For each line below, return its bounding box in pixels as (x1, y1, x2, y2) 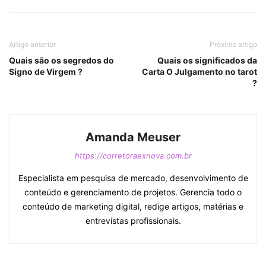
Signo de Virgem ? (9, 66, 83, 77)
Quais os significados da (157, 55, 257, 65)
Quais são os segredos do (9, 55, 114, 65)
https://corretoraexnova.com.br (74, 150, 192, 160)
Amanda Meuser (85, 129, 180, 144)
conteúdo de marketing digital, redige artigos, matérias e (23, 201, 243, 211)
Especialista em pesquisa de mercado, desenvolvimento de (18, 172, 248, 183)
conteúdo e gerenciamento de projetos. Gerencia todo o (24, 186, 242, 197)
